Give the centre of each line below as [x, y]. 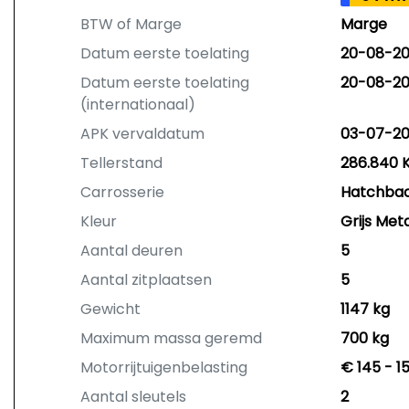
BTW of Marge [131, 24]
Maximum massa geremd [171, 338]
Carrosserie [122, 192]
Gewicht [110, 309]
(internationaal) [138, 105]
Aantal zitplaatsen [146, 280]
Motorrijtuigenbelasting [164, 367]
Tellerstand [121, 163]
